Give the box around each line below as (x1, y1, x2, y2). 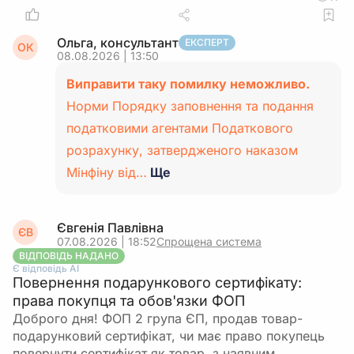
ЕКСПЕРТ (185, 36, 229, 48)
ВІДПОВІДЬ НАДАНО (19, 250, 119, 262)
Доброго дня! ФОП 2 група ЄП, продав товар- (13, 311, 303, 326)
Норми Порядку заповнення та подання (66, 98, 314, 114)
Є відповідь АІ (13, 262, 79, 274)
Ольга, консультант (57, 35, 179, 51)
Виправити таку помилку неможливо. (66, 76, 310, 92)
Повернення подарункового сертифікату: (13, 274, 302, 291)
